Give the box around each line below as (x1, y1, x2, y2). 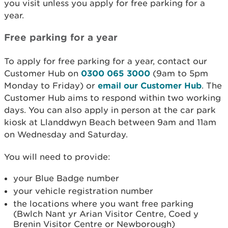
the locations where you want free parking (13, 198, 193, 209)
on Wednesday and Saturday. (4, 129, 128, 139)
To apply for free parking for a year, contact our (4, 56, 207, 66)
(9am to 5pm (150, 68, 208, 78)
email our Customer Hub (98, 80, 202, 90)
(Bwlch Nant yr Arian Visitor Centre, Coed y (13, 209, 198, 219)
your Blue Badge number (13, 173, 119, 183)
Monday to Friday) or (4, 80, 98, 91)
